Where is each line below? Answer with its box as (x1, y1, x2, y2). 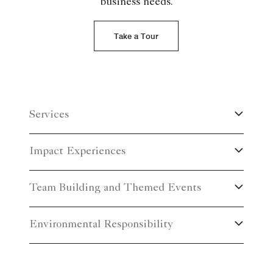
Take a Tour (114, 31, 159, 41)
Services (29, 110, 69, 121)
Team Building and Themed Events (29, 183, 201, 194)
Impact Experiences (29, 146, 126, 158)
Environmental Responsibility (29, 219, 173, 231)
